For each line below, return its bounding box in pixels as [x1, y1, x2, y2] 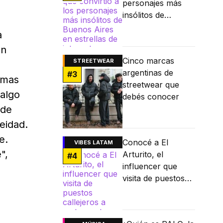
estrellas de [122, 34, 165, 44]
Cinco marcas [122, 56, 174, 66]
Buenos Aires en [122, 22, 185, 32]
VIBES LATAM [74, 139, 113, 146]
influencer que [122, 161, 177, 172]
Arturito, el [122, 149, 163, 160]
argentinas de [122, 68, 173, 78]
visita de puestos [122, 173, 185, 184]
